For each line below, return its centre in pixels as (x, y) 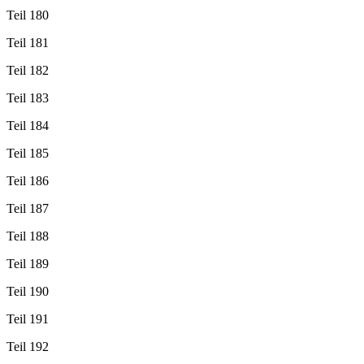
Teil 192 (28, 346)
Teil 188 (28, 236)
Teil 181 (28, 42)
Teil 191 (28, 318)
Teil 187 (28, 208)
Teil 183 (28, 97)
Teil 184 (28, 125)
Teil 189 (28, 263)
